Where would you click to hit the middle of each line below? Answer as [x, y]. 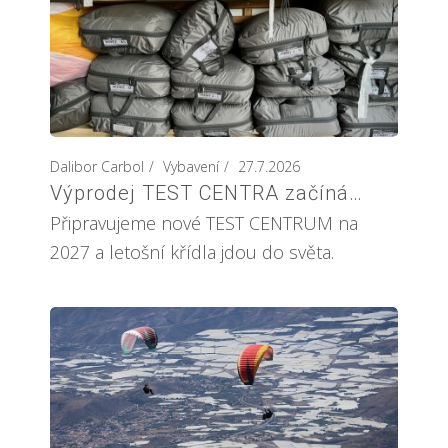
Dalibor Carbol [97, 166]
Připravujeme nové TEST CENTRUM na [204, 222]
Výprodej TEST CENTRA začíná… [206, 192]
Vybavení [191, 166]
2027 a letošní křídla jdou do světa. [192, 251]
